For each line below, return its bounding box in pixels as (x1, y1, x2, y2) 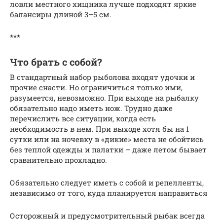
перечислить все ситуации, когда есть (10, 113, 156, 123)
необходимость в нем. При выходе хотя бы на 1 (10, 123, 189, 134)
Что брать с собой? (10, 56, 102, 68)
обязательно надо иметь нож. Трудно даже (10, 103, 173, 113)
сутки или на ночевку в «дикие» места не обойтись (10, 134, 204, 144)
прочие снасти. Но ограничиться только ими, (10, 82, 183, 92)
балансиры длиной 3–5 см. (10, 9, 111, 19)
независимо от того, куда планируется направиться (10, 187, 208, 198)
